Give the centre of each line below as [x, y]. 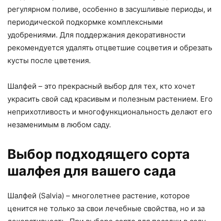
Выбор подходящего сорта [99, 154]
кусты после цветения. [49, 61]
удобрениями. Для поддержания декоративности [96, 35]
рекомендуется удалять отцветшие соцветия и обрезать [110, 48]
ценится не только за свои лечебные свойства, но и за [106, 209]
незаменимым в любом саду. [59, 125]
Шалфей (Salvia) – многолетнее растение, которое [99, 196]
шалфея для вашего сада [92, 171]
